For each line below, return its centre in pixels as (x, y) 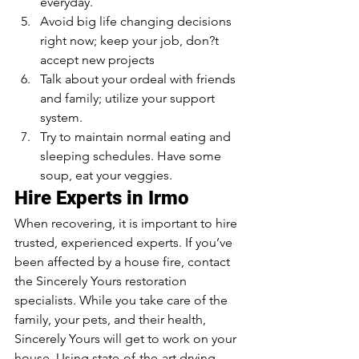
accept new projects (97, 60)
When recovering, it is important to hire (127, 224)
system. (63, 118)
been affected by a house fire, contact (124, 262)
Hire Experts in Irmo (104, 198)
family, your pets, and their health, (112, 320)
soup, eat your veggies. (108, 175)
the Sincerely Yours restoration (102, 281)
